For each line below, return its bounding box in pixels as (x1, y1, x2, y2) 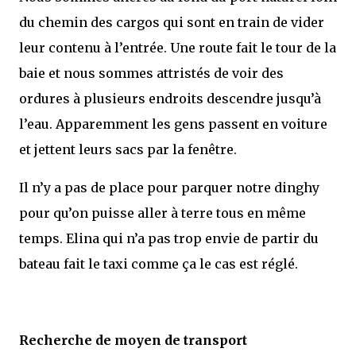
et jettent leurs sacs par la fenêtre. (19, 141, 237, 157)
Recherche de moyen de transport (19, 331, 247, 348)
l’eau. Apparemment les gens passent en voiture (19, 115, 327, 132)
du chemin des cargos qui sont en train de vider (19, 14, 324, 30)
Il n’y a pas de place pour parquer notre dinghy (19, 179, 319, 195)
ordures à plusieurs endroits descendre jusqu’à (19, 90, 321, 106)
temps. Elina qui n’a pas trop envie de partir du (19, 230, 319, 246)
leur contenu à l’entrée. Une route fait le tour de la (19, 39, 336, 56)
